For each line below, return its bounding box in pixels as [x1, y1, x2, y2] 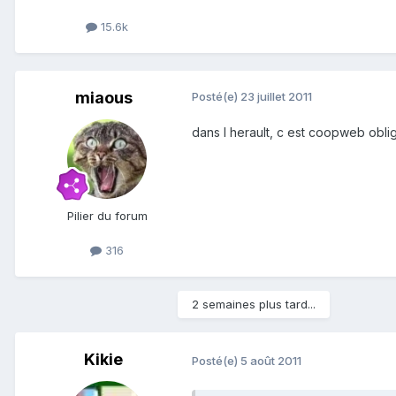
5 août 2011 [240, 354, 301, 369]
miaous [74, 88, 133, 108]
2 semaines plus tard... [192, 297, 316, 312]
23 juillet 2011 [240, 89, 312, 104]
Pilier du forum [66, 209, 148, 224]
